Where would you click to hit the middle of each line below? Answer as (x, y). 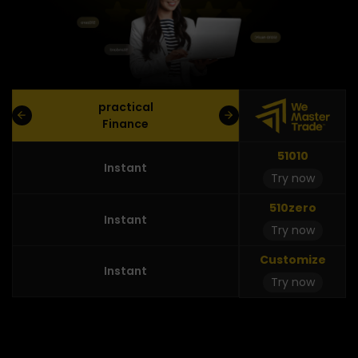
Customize (292, 259)
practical (125, 107)
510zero (292, 207)
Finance (126, 124)
